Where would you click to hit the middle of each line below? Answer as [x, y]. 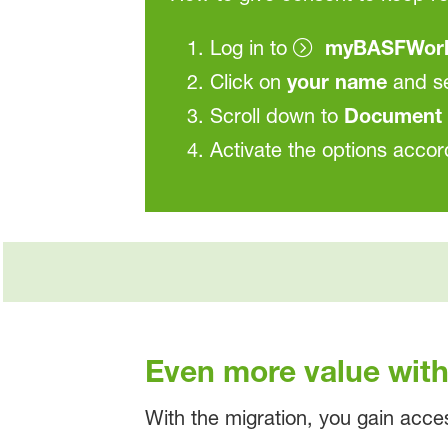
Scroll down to [276, 115]
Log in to [251, 47]
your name [336, 81]
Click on [248, 81]
